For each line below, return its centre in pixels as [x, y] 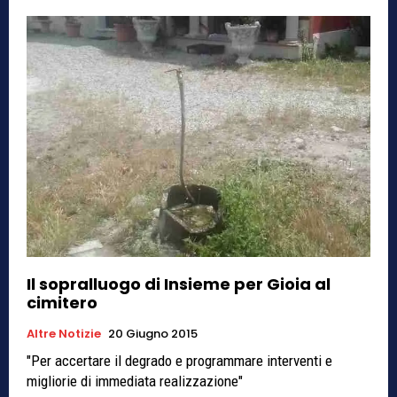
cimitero [62, 302]
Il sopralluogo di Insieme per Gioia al [179, 284]
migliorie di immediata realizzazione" [135, 381]
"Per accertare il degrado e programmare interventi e [179, 360]
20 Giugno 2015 [153, 333]
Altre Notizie [64, 333]
